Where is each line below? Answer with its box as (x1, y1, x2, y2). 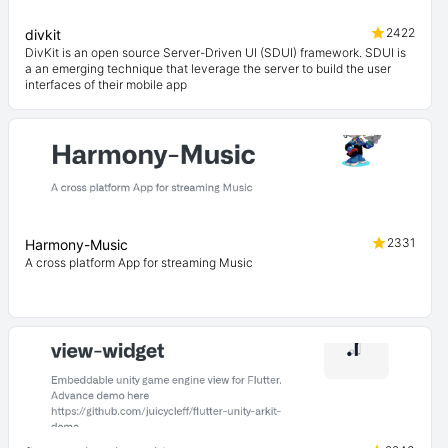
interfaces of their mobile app (25, 77, 187, 92)
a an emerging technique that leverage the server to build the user (25, 61, 391, 76)
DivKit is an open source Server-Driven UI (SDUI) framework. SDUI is (25, 45, 406, 60)
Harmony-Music (25, 236, 128, 253)
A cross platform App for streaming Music (25, 255, 253, 270)
